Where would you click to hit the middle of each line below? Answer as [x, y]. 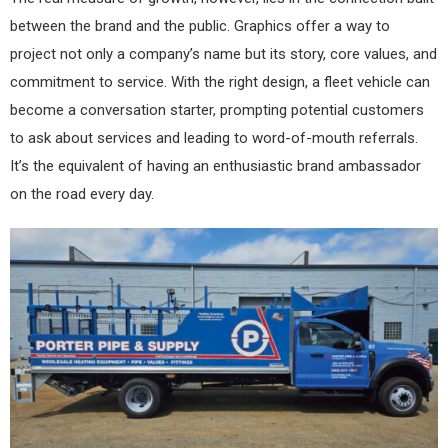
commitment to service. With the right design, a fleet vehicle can [220, 81]
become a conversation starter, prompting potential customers [217, 109]
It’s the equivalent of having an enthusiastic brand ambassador [215, 165]
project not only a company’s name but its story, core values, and [223, 53]
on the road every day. [82, 193]
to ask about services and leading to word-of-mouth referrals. [214, 137]
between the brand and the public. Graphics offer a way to [200, 25]
